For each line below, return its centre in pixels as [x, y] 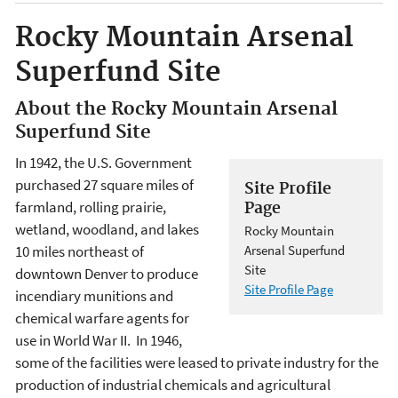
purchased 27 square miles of [104, 184]
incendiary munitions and [94, 295]
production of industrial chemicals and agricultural [173, 384]
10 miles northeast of [80, 251]
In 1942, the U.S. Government [103, 162]
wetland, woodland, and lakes [107, 229]
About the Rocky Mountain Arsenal [176, 110]
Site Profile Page [289, 289]
